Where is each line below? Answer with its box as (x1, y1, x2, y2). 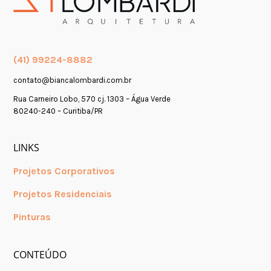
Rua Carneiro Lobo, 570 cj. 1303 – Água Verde (13, 94, 171, 103)
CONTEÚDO (13, 248, 67, 262)
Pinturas (13, 211, 51, 223)
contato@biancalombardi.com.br (13, 76, 132, 85)
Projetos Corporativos (13, 165, 116, 177)
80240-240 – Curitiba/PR (13, 106, 103, 116)
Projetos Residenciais (13, 188, 113, 200)
